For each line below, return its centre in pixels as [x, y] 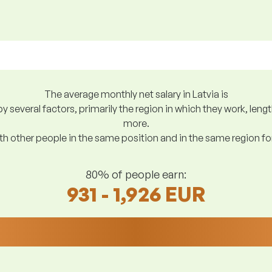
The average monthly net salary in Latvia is [136, 94]
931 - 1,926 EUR [136, 194]
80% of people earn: [136, 174]
